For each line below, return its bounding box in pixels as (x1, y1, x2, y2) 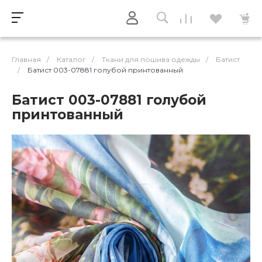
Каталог (57, 55, 86, 64)
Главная (12, 55, 41, 64)
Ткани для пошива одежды (102, 55, 200, 64)
